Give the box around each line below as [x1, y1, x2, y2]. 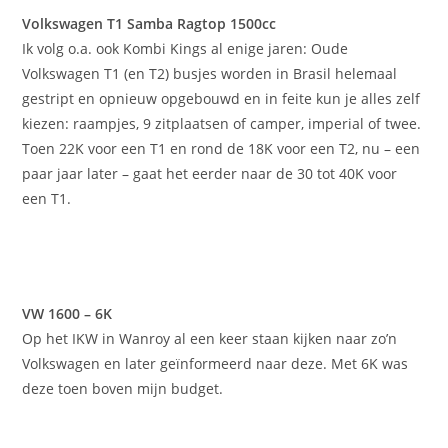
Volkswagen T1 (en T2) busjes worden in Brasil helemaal [22, 64, 398, 84]
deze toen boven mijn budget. [22, 379, 224, 399]
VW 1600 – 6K [22, 304, 113, 324]
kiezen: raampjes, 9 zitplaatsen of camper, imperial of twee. [22, 114, 422, 134]
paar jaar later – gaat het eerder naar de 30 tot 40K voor [22, 164, 398, 184]
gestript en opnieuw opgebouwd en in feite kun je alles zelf [22, 89, 421, 109]
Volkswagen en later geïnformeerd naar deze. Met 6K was [22, 354, 409, 374]
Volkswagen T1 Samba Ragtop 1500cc [22, 14, 277, 34]
